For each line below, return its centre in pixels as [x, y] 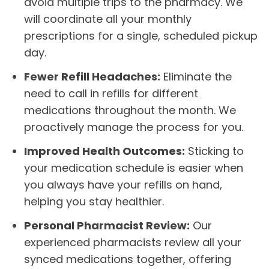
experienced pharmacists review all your [133, 242]
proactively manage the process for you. [134, 127]
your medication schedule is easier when [134, 168]
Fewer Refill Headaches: [92, 77]
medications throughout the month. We [130, 110]
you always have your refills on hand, [123, 185]
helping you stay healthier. [94, 201]
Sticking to [214, 151]
